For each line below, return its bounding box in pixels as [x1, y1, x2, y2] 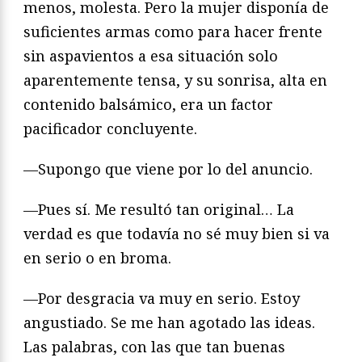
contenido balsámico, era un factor [23, 95, 273, 115]
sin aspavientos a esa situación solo [23, 46, 278, 66]
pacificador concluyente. [23, 119, 197, 139]
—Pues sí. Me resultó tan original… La [23, 200, 294, 220]
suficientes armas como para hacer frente [23, 22, 322, 42]
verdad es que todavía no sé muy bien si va [23, 224, 330, 244]
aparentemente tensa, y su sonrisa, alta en [23, 70, 327, 90]
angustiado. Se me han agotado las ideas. [23, 313, 315, 333]
